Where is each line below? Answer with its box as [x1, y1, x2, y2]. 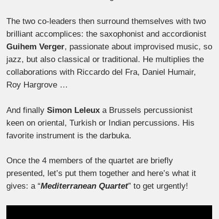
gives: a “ [6, 181, 41, 191]
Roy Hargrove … [6, 80, 68, 90]
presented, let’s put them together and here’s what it [6, 169, 197, 178]
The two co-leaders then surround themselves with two [6, 17, 206, 26]
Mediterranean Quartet [41, 181, 129, 191]
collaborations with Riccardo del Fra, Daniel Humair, [6, 67, 197, 77]
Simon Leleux [47, 105, 100, 115]
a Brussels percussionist [100, 105, 193, 115]
